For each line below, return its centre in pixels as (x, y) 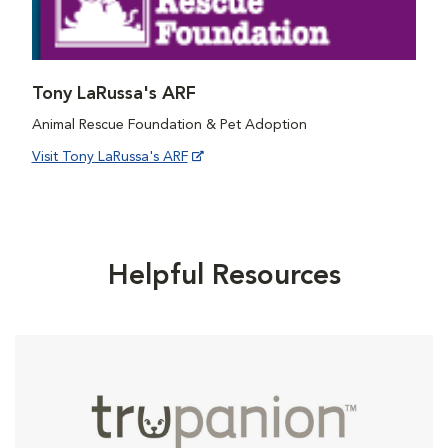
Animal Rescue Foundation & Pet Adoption (169, 124)
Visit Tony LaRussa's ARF (109, 156)
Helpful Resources (224, 276)
